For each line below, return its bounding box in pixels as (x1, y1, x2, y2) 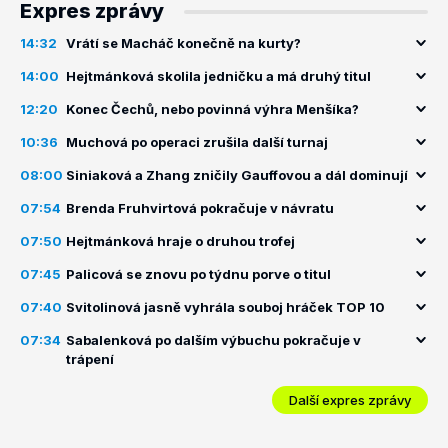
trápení (66, 351, 114, 367)
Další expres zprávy (289, 391, 411, 408)
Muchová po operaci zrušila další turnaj (66, 134, 328, 150)
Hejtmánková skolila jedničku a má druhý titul (66, 68, 371, 84)
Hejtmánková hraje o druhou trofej (66, 233, 295, 249)
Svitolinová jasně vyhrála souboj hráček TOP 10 (66, 299, 385, 315)
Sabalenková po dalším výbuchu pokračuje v (66, 332, 361, 348)
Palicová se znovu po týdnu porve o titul (66, 266, 331, 282)
